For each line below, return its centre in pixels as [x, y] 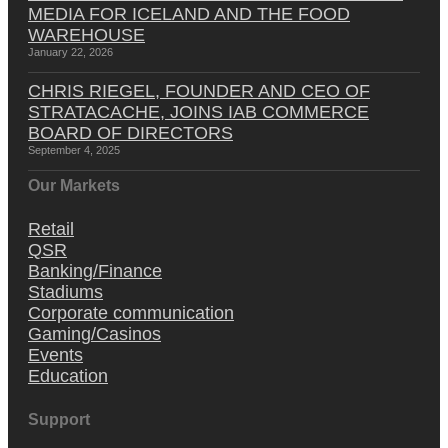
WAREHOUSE [86, 35]
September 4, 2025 [74, 150]
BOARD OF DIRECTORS [130, 133]
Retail [51, 229]
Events [55, 355]
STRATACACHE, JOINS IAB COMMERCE [198, 112]
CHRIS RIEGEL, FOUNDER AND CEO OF [199, 91]
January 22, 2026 [70, 52]
